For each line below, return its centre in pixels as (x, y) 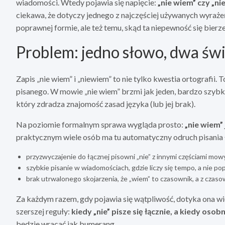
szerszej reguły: (44, 211)
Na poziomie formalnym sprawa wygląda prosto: (100, 125)
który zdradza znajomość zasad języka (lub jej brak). (106, 104)
